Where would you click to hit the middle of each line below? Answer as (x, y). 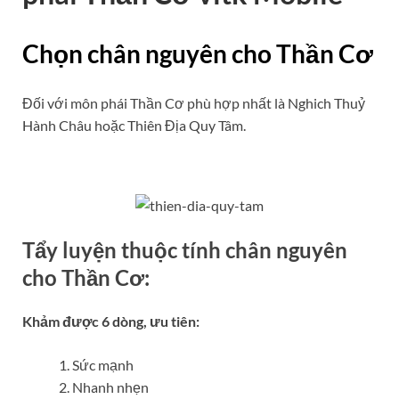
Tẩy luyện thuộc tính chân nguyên (185, 249)
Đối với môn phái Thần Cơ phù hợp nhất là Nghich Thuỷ (194, 102)
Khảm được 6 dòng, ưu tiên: (111, 322)
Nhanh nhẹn (110, 387)
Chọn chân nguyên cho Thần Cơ (198, 53)
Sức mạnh (103, 365)
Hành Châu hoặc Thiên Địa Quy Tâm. (134, 125)
